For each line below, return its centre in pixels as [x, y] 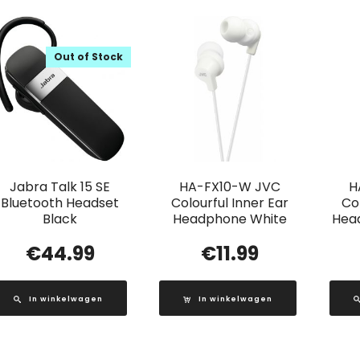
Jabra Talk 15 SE [60, 187]
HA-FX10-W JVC [230, 187]
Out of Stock [89, 57]
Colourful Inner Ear [230, 203]
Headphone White [230, 219]
